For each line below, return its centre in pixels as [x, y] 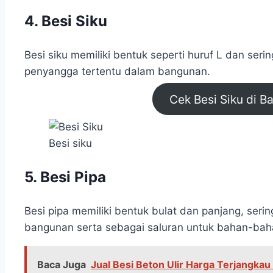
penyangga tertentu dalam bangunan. [117, 71]
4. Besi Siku [66, 21]
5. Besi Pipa [65, 177]
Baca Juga [62, 264]
